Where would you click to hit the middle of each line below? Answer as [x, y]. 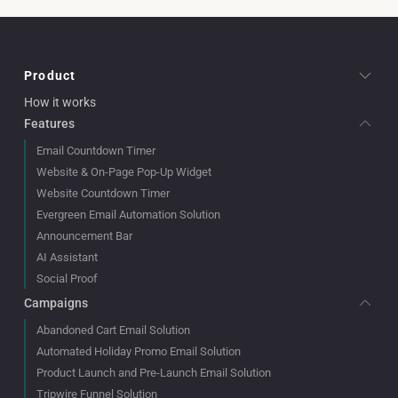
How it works [60, 103]
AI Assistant [67, 258]
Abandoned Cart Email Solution [113, 330]
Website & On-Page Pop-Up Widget [124, 172]
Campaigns [56, 302]
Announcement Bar [84, 236]
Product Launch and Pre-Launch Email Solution [154, 373]
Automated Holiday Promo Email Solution [139, 352]
